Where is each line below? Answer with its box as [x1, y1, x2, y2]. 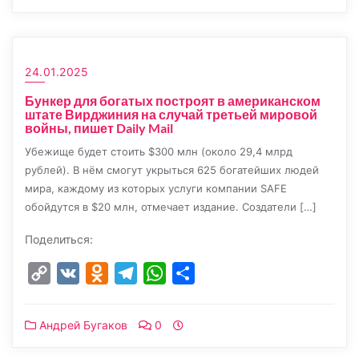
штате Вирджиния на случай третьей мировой [25, 107, 317, 122]
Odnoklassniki [108, 265, 192, 281]
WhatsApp [166, 265, 228, 281]
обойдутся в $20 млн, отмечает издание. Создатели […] [25, 200, 317, 213]
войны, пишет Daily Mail [25, 120, 173, 135]
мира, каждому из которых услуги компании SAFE [25, 182, 287, 195]
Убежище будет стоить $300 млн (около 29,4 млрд [25, 145, 292, 158]
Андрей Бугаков [36, 318, 127, 332]
